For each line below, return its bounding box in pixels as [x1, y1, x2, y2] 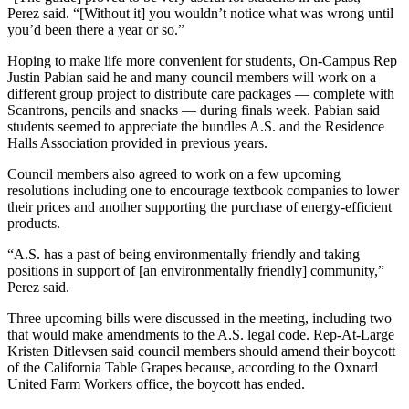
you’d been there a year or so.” [7, 21, 184, 37]
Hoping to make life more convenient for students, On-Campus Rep [7, 52, 397, 68]
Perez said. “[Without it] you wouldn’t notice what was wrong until [7, 5, 393, 21]
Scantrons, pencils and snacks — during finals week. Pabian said [7, 101, 380, 118]
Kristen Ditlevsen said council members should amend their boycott [7, 342, 395, 359]
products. [7, 215, 60, 231]
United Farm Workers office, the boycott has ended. [7, 375, 305, 392]
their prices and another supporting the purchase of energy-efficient [7, 198, 392, 215]
